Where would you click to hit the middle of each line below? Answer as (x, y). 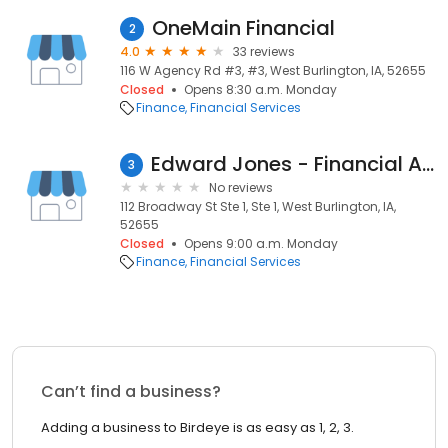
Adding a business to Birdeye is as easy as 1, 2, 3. (197, 427)
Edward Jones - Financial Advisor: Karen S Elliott (428, 164)
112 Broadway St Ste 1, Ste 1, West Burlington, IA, (258, 206)
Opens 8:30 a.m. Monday (260, 89)
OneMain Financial (243, 28)
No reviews (241, 187)
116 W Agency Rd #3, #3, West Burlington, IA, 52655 (273, 70)
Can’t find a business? (131, 391)
